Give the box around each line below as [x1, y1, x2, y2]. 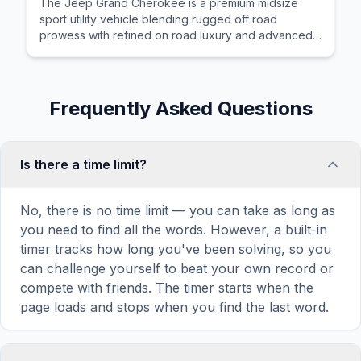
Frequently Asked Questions [48, 97, 313, 120]
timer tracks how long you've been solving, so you [20, 241, 331, 257]
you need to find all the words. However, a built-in [20, 222, 327, 238]
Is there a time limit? [20, 156, 147, 172]
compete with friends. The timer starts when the [20, 280, 313, 296]
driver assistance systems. [39, 44, 178, 58]
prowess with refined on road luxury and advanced [39, 28, 313, 42]
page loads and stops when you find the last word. [20, 299, 329, 315]
